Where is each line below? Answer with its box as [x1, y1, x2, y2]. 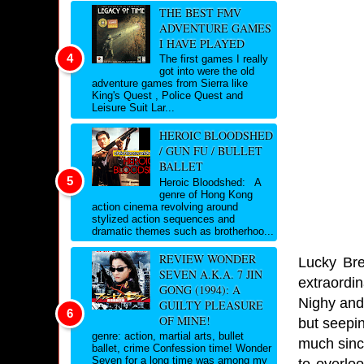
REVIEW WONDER [158, 250, 256, 266]
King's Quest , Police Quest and [92, 89, 243, 102]
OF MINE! [158, 312, 210, 328]
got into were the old [158, 65, 254, 78]
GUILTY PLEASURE [158, 297, 263, 313]
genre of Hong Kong [158, 188, 253, 201]
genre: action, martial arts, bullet [92, 330, 244, 343]
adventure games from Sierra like [92, 77, 248, 90]
